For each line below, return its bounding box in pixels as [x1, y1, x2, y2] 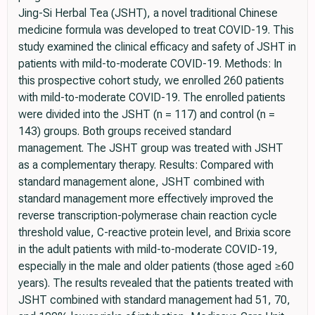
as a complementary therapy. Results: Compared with [18, 157, 274, 172]
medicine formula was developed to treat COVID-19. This [18, 22, 294, 37]
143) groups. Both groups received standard [18, 124, 231, 138]
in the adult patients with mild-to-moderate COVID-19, [18, 242, 278, 256]
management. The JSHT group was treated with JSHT [18, 141, 283, 155]
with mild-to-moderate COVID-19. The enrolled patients [18, 90, 285, 104]
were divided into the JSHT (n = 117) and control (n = [18, 107, 275, 121]
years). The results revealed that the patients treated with [18, 276, 293, 290]
